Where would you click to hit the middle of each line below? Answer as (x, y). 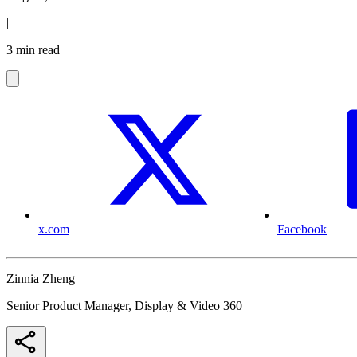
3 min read (33, 50)
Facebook (302, 229)
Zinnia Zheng (41, 279)
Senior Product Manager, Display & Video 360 (124, 306)
